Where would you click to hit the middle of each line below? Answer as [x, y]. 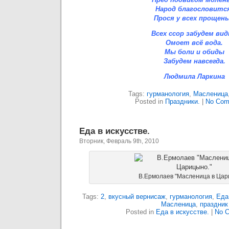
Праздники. [182, 101]
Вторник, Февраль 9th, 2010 [119, 141]
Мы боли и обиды [194, 52]
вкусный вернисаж [137, 197]
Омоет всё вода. [194, 43]
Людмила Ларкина [194, 76]
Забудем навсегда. [194, 61]
